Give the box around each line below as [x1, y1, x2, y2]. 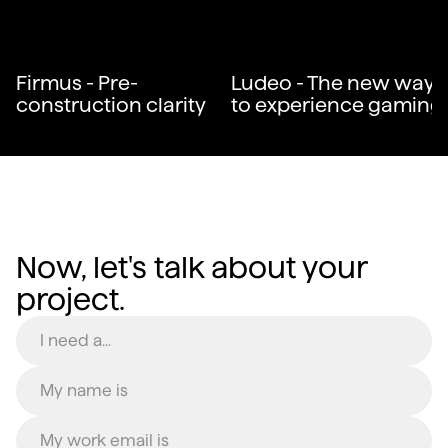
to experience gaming [230, 93, 443, 116]
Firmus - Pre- [16, 71, 138, 94]
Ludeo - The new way [230, 71, 435, 94]
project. [16, 282, 125, 316]
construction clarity [16, 93, 206, 116]
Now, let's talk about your [16, 250, 367, 284]
